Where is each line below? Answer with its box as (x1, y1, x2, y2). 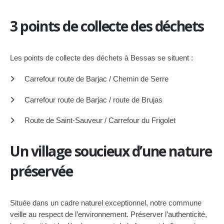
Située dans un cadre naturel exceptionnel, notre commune (10, 198, 201, 207)
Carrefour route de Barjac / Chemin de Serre (24, 74, 168, 83)
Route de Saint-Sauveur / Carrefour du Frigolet (24, 116, 175, 125)
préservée (10, 161, 73, 181)
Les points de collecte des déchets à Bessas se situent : (10, 53, 193, 62)
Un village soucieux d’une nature (10, 141, 212, 161)
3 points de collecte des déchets (10, 16, 204, 35)
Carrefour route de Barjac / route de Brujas (24, 95, 162, 104)
